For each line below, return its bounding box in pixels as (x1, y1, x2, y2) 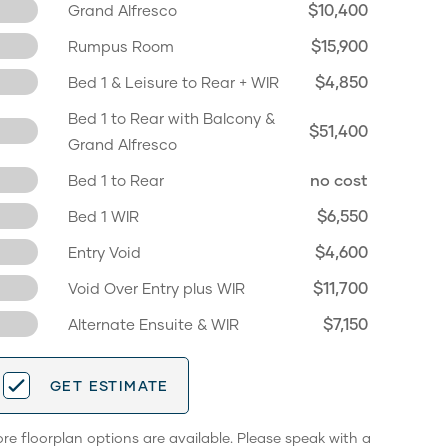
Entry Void (68, 243, 141, 261)
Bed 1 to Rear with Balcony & (68, 109, 275, 127)
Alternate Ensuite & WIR (68, 315, 239, 333)
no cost (310, 170, 368, 189)
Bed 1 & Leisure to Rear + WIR (68, 73, 279, 91)
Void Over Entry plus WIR (68, 279, 245, 297)
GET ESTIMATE (50, 376, 169, 394)
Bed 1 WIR (68, 207, 139, 225)
